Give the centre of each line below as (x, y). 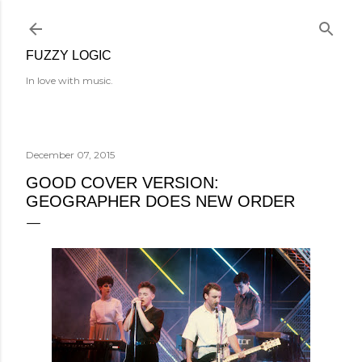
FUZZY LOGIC (69, 55)
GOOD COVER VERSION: (122, 183)
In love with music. (69, 80)
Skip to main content (181, 20)
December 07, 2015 (70, 155)
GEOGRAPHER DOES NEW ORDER (160, 201)
